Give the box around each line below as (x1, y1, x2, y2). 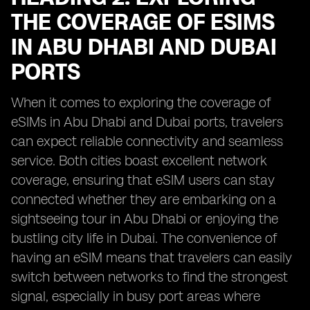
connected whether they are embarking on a (11, 191, 276, 208)
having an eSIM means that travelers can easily (11, 249, 292, 266)
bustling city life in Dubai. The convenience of (11, 230, 277, 246)
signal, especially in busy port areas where (11, 288, 260, 304)
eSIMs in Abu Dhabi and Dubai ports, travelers (11, 113, 283, 130)
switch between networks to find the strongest (11, 268, 288, 285)
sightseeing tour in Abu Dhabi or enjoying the (11, 210, 278, 227)
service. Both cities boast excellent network (11, 152, 267, 169)
